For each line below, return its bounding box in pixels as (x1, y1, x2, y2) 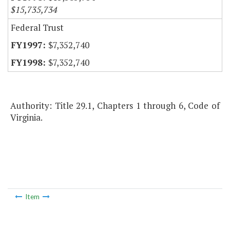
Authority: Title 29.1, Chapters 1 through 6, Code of (10, 100, 220, 112)
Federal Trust (11, 22, 64, 34)
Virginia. (10, 111, 43, 124)
